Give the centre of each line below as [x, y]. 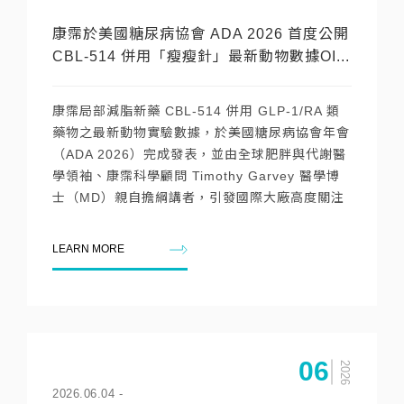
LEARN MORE [88, 249]
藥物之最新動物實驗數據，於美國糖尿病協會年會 [201, 133]
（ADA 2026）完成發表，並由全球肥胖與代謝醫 [199, 154]
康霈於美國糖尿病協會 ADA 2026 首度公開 [201, 34]
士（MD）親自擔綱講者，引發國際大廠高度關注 [198, 197]
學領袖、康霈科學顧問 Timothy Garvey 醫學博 [196, 176]
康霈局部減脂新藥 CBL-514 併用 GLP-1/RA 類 [196, 111]
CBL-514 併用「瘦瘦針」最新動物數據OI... [201, 56]
